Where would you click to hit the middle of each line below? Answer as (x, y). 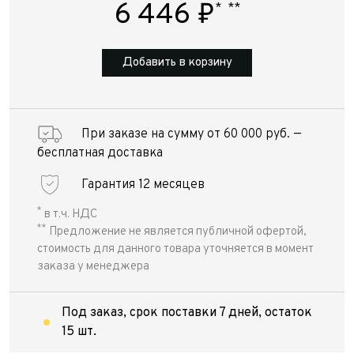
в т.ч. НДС (70, 215)
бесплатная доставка (100, 153)
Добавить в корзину (177, 63)
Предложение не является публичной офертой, (177, 232)
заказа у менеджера (93, 267)
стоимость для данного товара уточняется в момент (175, 249)
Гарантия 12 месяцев (143, 185)
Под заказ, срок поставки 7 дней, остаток (187, 313)
